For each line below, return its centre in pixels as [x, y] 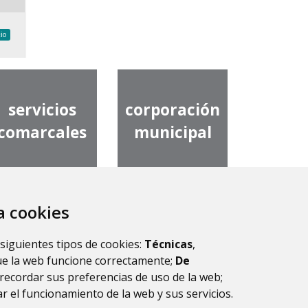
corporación [173, 110]
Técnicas [168, 244]
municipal [173, 133]
